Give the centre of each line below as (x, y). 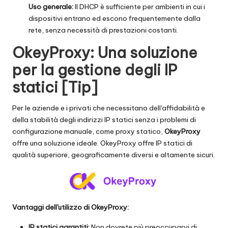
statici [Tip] (55, 88)
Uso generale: (51, 7)
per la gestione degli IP (95, 70)
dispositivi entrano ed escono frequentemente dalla (115, 19)
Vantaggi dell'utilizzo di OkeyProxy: (70, 207)
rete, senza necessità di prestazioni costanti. (103, 30)
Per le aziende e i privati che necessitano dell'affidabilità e (109, 108)
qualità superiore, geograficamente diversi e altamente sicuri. (113, 155)
